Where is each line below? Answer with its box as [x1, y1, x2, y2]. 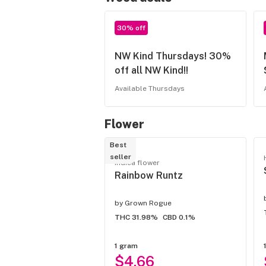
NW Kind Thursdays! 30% [115, 50, 231, 62]
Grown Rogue [125, 199, 172, 208]
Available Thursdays [115, 84, 185, 93]
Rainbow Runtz [115, 170, 183, 182]
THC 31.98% [115, 213, 158, 222]
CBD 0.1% [163, 213, 195, 222]
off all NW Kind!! [115, 65, 188, 77]
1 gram [115, 242, 138, 251]
